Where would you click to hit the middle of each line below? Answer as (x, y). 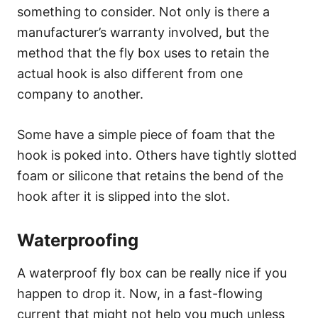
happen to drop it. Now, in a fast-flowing (140, 293)
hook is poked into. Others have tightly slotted (157, 155)
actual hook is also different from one (130, 73)
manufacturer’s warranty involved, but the (143, 32)
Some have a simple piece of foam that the (146, 134)
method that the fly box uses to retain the (143, 53)
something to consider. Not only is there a (143, 11)
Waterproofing (78, 240)
